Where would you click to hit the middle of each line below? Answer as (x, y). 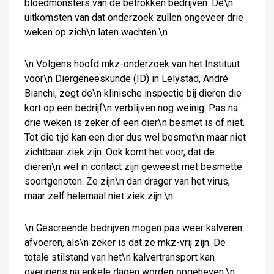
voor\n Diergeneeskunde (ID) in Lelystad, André (126, 79)
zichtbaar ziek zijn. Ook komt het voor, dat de (120, 152)
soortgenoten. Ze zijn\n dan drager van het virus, (127, 181)
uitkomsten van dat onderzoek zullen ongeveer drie (134, 17)
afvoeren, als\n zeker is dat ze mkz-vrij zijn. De (125, 243)
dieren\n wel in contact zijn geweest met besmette (133, 167)
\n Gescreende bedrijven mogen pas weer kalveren (133, 228)
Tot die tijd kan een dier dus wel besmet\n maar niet (135, 137)
